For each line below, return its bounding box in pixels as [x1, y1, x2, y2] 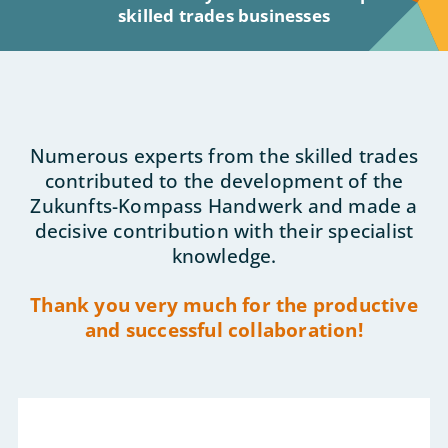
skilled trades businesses [118, 3, 330, 27]
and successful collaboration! [85, 316, 363, 342]
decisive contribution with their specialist [34, 217, 414, 243]
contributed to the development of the [44, 167, 404, 193]
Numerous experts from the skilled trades [29, 142, 418, 168]
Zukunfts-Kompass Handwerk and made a [30, 192, 418, 218]
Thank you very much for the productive [30, 291, 418, 317]
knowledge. [171, 242, 277, 268]
